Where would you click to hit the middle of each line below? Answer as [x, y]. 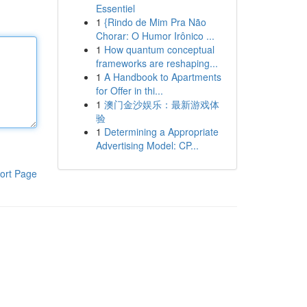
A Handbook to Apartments [162, 77]
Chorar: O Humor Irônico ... [155, 36]
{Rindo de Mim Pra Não [155, 22]
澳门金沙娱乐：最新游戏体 [161, 104]
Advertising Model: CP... [147, 145]
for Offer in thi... [129, 90]
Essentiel [115, 8]
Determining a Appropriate [161, 132]
